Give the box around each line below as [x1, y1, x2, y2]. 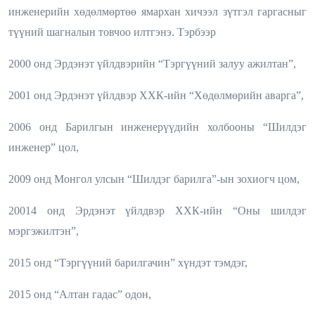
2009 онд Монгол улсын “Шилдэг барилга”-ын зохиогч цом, [8, 172, 300, 185]
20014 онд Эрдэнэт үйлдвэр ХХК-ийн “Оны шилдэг [8, 204, 307, 217]
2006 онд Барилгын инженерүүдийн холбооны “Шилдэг [8, 120, 307, 133]
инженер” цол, [8, 141, 79, 153]
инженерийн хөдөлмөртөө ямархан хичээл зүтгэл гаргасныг [8, 5, 307, 18]
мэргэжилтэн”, [8, 224, 79, 237]
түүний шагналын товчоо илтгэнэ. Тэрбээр [8, 25, 216, 38]
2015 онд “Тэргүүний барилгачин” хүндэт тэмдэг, [8, 256, 247, 269]
